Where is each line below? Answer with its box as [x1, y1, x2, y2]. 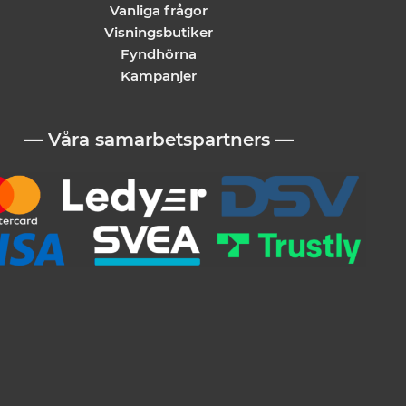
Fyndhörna [121, 44, 198, 63]
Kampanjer [121, 66, 198, 84]
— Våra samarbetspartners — [24, 129, 294, 151]
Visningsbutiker [104, 23, 214, 41]
